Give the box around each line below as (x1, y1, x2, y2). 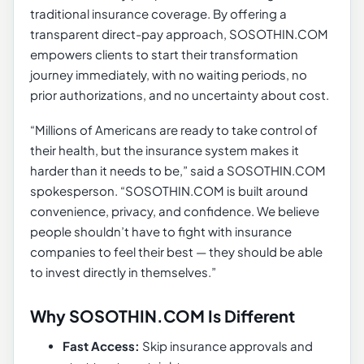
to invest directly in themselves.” (30, 265, 216, 279)
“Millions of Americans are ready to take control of (30, 123, 318, 137)
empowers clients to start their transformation (30, 47, 298, 62)
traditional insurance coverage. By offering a (30, 6, 287, 21)
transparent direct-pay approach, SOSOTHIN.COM (30, 27, 328, 41)
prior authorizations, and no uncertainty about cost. (30, 88, 329, 102)
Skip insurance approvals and (140, 339, 313, 353)
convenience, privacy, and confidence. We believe (30, 204, 319, 219)
